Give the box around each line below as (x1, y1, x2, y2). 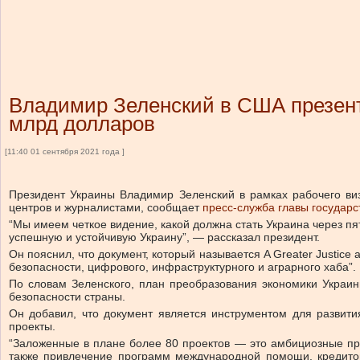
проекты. (9, 320, 55, 333)
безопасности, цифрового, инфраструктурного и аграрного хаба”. (9, 260, 356, 273)
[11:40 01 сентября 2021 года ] (5, 147, 125, 156)
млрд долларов (9, 112, 155, 136)
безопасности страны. (9, 290, 125, 303)
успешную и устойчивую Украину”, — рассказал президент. (9, 231, 320, 243)
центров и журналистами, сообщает (9, 201, 199, 214)
